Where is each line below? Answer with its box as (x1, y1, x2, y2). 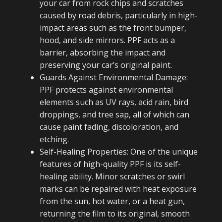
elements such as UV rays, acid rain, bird (40, 97, 188, 108)
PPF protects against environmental (40, 84, 173, 95)
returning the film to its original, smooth (40, 208, 190, 219)
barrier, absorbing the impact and (40, 47, 166, 58)
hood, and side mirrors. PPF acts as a (40, 35, 175, 46)
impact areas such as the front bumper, (40, 22, 186, 33)
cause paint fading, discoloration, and (40, 121, 178, 132)
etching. (40, 134, 69, 145)
